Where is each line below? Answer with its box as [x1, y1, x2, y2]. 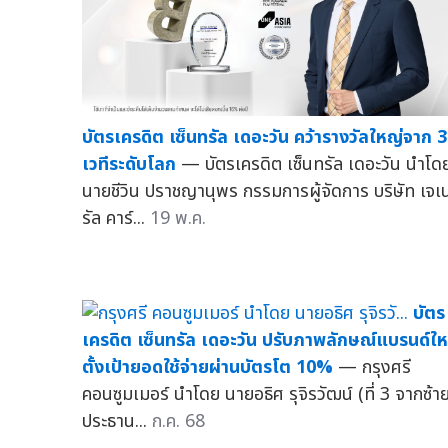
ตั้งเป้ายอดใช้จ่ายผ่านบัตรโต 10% [82, 354, 333, 381]
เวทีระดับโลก [82, 151, 176, 179]
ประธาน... [82, 408, 152, 435]
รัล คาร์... [82, 205, 150, 233]
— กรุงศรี [338, 354, 411, 381]
